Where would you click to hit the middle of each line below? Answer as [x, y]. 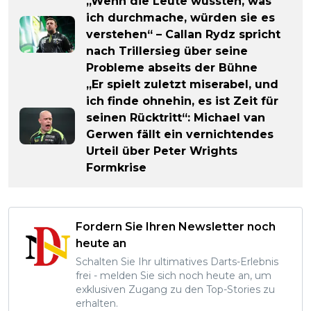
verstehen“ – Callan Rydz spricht [183, 34]
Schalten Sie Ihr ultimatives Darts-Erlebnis [177, 261]
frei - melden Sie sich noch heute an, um [174, 275]
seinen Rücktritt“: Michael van [176, 117]
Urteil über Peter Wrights [162, 151]
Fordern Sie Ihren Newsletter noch [176, 226]
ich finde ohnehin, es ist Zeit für [182, 101]
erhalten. [97, 303]
